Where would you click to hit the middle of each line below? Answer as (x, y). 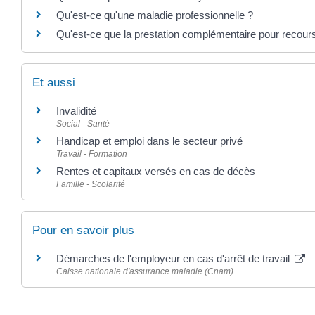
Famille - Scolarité (91, 184)
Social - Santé (83, 123)
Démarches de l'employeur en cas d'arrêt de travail (174, 258)
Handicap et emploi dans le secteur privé (149, 141)
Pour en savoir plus (83, 230)
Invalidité (76, 110)
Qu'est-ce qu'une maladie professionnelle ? (155, 15)
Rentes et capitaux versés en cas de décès (156, 171)
